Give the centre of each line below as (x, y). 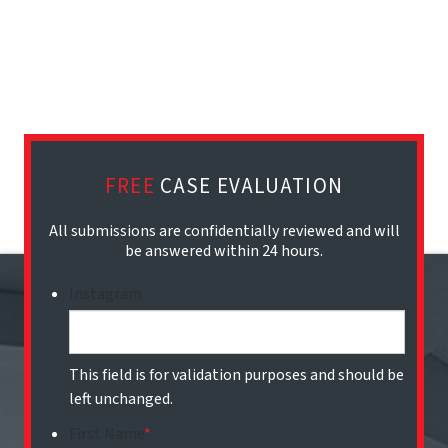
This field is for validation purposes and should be (237, 375)
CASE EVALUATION (249, 186)
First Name (107, 434)
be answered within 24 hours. (224, 251)
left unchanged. (121, 399)
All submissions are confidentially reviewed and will (224, 231)
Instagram (106, 294)
